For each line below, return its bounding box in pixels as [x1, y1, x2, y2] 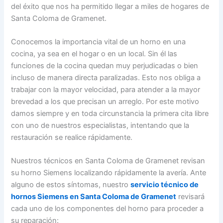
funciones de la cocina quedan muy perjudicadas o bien [11, 61, 199, 71]
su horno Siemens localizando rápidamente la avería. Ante [11, 168, 207, 178]
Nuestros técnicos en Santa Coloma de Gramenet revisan [11, 156, 206, 166]
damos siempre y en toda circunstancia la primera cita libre [11, 109, 209, 118]
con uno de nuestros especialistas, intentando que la [11, 121, 190, 130]
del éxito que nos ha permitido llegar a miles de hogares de [11, 1, 210, 11]
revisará [176, 192, 205, 202]
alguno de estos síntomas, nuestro [11, 180, 131, 190]
